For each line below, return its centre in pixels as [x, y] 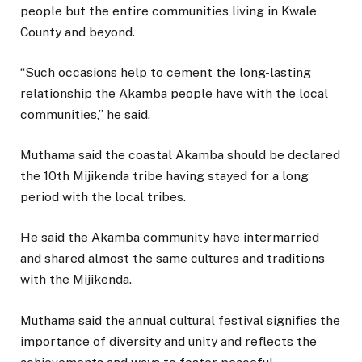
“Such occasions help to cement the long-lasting [166, 73]
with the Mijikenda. [76, 280]
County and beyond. [78, 32]
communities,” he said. [85, 115]
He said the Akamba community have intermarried [170, 238]
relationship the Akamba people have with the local [174, 94]
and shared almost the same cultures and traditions [173, 259]
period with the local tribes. [103, 197]
